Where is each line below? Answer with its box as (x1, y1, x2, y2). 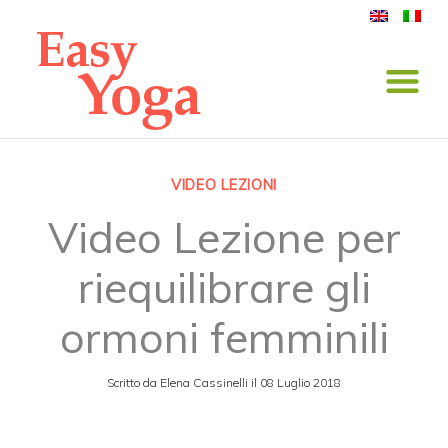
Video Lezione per (47, 210, 401, 265)
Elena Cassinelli (160, 374, 248, 390)
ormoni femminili (59, 310, 389, 365)
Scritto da (107, 374, 157, 390)
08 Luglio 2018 (260, 374, 341, 390)
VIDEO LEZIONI (170, 175, 278, 194)
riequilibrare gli (77, 260, 371, 315)
